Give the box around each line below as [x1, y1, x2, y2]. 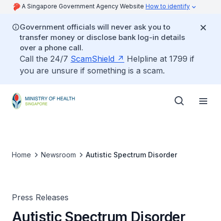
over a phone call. [20, 43, 83, 52]
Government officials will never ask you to [20, 22, 170, 32]
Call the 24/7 [20, 54, 71, 64]
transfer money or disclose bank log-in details [20, 33, 185, 42]
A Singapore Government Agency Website [22, 2, 146, 10]
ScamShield [71, 54, 114, 64]
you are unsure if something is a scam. [20, 66, 165, 75]
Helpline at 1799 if [124, 54, 194, 64]
